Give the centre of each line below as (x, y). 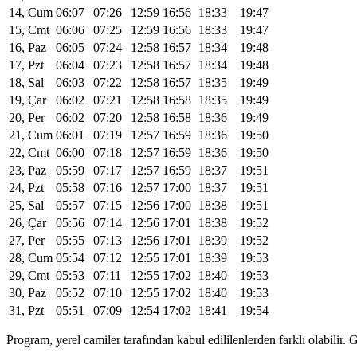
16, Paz (27, 47)
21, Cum (31, 135)
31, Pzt (26, 310)
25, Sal (26, 205)
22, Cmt (29, 152)
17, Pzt (26, 65)
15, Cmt (29, 29)
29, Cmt (29, 275)
